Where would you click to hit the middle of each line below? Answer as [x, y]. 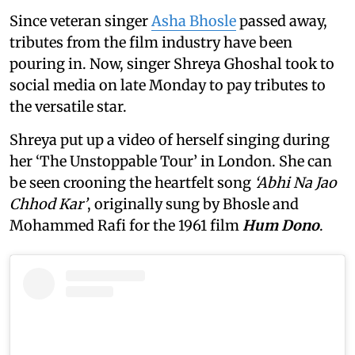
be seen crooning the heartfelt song [132, 182]
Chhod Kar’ [48, 204]
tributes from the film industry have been [151, 42]
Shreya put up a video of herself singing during [170, 139]
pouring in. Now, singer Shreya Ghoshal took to [172, 63]
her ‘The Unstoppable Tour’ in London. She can [171, 161]
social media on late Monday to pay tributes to [168, 85]
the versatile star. [68, 106]
